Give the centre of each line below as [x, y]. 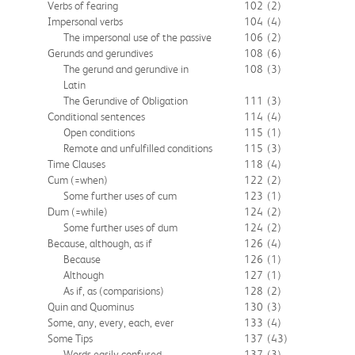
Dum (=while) [78, 211]
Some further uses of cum [120, 195]
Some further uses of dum [120, 227]
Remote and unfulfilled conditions [138, 148]
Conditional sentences [96, 116]
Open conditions [99, 132]
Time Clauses [76, 164]
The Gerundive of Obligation [126, 100]
